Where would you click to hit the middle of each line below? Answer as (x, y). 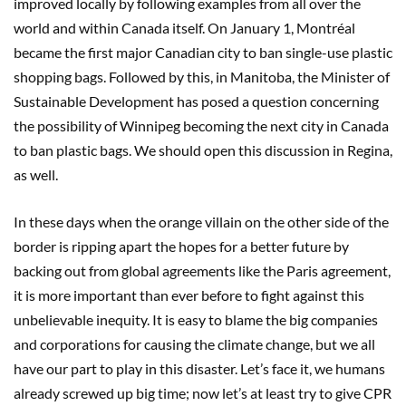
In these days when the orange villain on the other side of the (201, 222)
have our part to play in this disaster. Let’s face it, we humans (199, 369)
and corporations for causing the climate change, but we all (194, 344)
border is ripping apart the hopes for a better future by (181, 246)
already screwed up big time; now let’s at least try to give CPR (203, 393)
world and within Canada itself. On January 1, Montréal (184, 28)
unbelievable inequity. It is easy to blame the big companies (196, 320)
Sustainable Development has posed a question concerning (196, 101)
